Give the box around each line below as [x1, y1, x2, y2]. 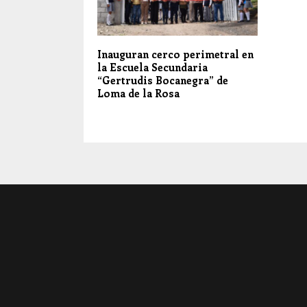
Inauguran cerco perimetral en [97, 47, 254, 62]
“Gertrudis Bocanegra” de [97, 73, 228, 88]
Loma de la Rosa [97, 86, 180, 101]
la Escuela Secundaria [97, 60, 208, 75]
